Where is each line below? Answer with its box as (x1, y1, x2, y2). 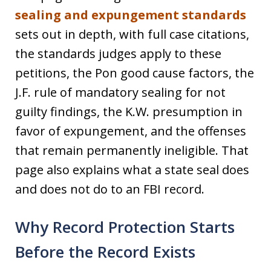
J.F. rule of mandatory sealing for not (15, 84, 226, 100)
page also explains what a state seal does (15, 162, 249, 178)
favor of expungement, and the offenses (15, 123, 246, 139)
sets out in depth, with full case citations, (15, 26, 249, 42)
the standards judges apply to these (15, 45, 221, 62)
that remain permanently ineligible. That (15, 142, 249, 158)
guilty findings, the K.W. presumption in (15, 103, 243, 120)
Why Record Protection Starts (15, 216, 235, 238)
